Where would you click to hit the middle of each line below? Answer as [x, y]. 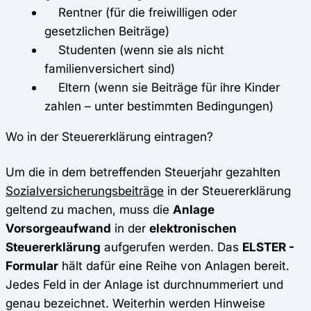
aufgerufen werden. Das [171, 246]
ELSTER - [268, 246]
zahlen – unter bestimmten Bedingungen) [159, 106]
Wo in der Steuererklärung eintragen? [109, 136]
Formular [32, 265]
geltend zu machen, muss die [89, 209]
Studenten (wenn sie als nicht [134, 49]
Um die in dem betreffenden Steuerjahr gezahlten [143, 171]
